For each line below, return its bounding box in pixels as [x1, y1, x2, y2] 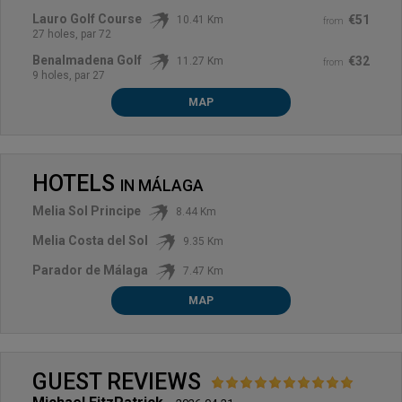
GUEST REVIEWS [32, 368, 206, 395]
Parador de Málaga [32, 262, 148, 277]
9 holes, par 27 [32, 68, 105, 82]
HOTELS [32, 170, 120, 197]
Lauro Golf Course [32, 11, 142, 26]
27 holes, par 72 [32, 27, 111, 40]
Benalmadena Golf [32, 52, 142, 67]
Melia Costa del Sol [32, 232, 148, 248]
